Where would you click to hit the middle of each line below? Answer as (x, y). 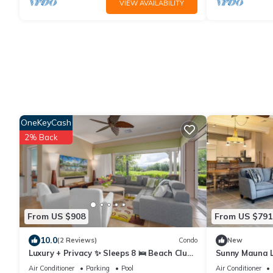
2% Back (41, 137)
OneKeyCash (46, 122)
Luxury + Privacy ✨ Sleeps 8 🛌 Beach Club (110, 253)
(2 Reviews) (77, 240)
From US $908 (56, 217)
